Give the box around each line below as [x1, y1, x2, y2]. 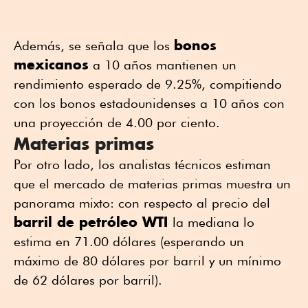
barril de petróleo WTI [14, 212, 173, 230]
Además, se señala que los [14, 37, 174, 53]
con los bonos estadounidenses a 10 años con [14, 95, 285, 111]
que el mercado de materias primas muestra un [14, 175, 291, 191]
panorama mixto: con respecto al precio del [14, 195, 270, 210]
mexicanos [14, 55, 89, 73]
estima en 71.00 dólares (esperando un [14, 233, 244, 249]
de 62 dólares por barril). [14, 272, 162, 287]
